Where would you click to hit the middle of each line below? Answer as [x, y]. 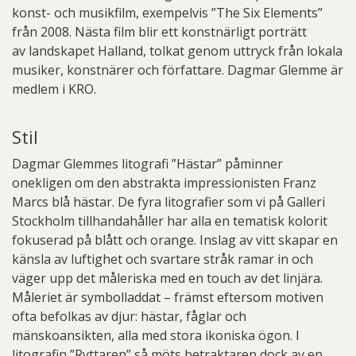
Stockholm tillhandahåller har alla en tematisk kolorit [170, 221]
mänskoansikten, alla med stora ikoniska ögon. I [156, 335]
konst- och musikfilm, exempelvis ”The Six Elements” [167, 13]
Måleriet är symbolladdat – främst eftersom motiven [168, 297]
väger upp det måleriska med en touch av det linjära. [167, 278]
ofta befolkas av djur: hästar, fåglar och [129, 316]
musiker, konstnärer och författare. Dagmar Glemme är [178, 70]
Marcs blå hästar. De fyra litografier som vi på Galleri [168, 202]
